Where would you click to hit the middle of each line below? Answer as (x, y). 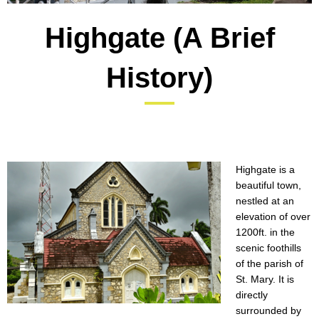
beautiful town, (268, 185)
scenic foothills (268, 248)
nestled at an (265, 201)
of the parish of (270, 264)
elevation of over (273, 217)
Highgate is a (265, 170)
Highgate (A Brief (159, 38)
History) (159, 78)
